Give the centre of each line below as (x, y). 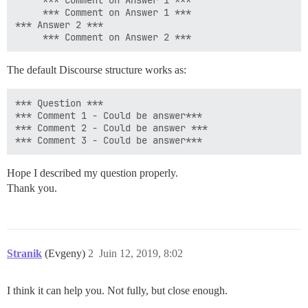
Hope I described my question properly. (92, 173)
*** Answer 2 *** (59, 25)
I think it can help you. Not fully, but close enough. (117, 290)
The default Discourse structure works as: (97, 70)
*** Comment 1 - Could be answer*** (109, 115)
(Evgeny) (66, 253)
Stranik (24, 253)
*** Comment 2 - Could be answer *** (111, 128)
